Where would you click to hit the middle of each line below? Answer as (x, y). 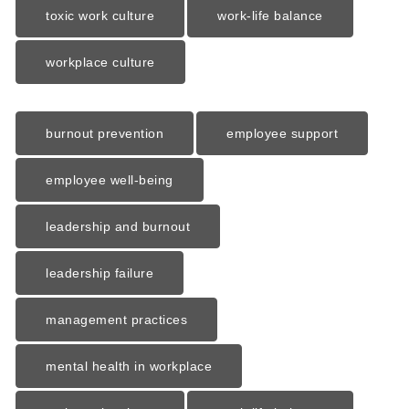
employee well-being (110, 179)
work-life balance (270, 16)
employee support (283, 133)
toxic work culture (100, 16)
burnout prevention (105, 133)
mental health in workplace (129, 366)
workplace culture (100, 63)
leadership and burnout (118, 226)
